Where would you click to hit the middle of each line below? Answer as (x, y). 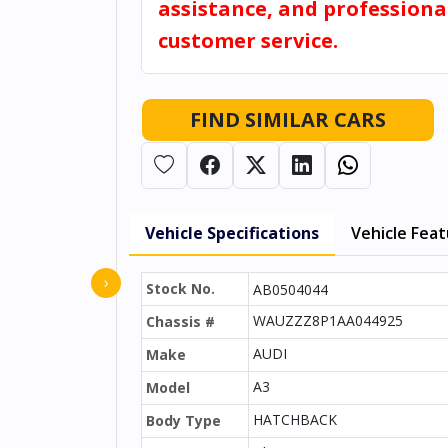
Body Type (183, 420)
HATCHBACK (295, 419)
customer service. (248, 40)
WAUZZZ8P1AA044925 (328, 320)
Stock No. (180, 288)
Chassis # (180, 321)
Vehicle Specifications (232, 233)
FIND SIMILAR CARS (288, 119)
